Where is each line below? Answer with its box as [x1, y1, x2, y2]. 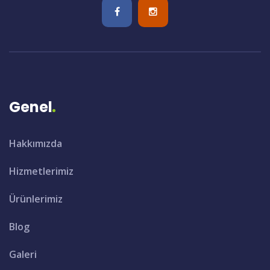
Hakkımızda [9, 136, 62, 150]
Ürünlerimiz [9, 192, 63, 206]
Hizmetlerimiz [9, 164, 74, 178]
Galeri [9, 247, 37, 261]
